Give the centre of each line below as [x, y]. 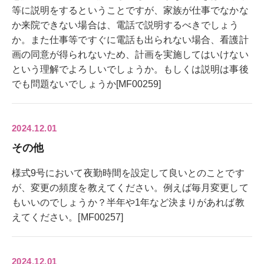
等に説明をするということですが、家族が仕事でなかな [130, 10]
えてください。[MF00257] [67, 217]
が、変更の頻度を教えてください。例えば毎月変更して [130, 187]
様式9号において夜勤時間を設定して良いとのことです [128, 173]
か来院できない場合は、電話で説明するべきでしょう [126, 25]
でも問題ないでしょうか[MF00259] [87, 84]
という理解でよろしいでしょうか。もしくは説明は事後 [130, 69]
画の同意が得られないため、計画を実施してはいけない [130, 54]
